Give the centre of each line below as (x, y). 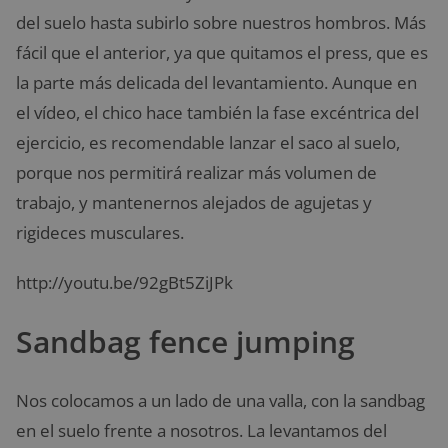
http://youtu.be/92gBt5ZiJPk (124, 283)
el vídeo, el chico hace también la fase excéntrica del (217, 113)
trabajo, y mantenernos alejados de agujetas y (194, 203)
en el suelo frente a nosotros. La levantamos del (201, 431)
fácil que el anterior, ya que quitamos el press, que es (222, 53)
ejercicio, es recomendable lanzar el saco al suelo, (208, 143)
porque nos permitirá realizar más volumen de (196, 173)
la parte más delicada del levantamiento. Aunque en (216, 83)
